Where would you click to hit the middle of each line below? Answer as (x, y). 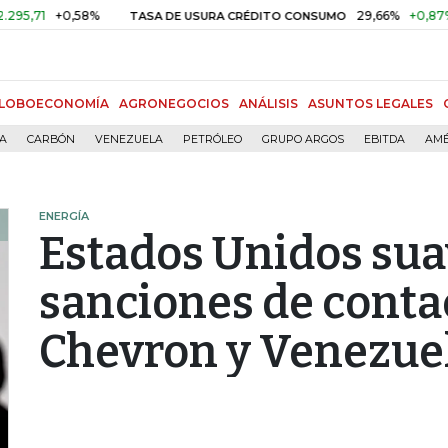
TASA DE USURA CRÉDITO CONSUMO (188, 16)
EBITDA (384, 139)
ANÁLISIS (268, 103)
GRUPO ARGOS (303, 139)
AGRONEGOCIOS (174, 103)
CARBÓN (51, 139)
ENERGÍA (64, 216)
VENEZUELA (129, 139)
